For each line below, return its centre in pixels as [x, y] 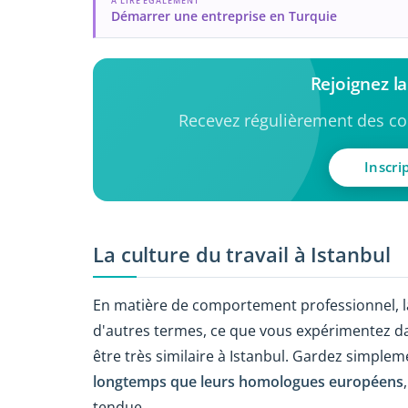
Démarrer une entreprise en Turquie [224, 16]
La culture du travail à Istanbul [242, 255]
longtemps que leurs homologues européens [248, 381]
